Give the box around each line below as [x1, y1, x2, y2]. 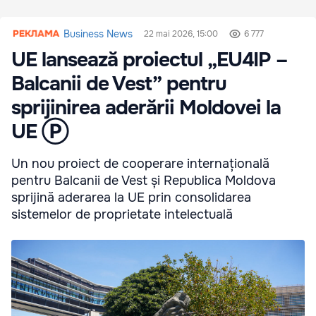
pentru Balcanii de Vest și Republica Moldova [11, 173, 276, 189]
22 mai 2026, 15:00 [144, 28, 219, 40]
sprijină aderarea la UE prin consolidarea [11, 190, 251, 206]
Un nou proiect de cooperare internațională [11, 156, 269, 172]
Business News [63, 28, 133, 41]
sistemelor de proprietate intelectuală [11, 207, 233, 223]
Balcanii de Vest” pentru [11, 71, 226, 97]
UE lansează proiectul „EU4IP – [11, 47, 287, 73]
